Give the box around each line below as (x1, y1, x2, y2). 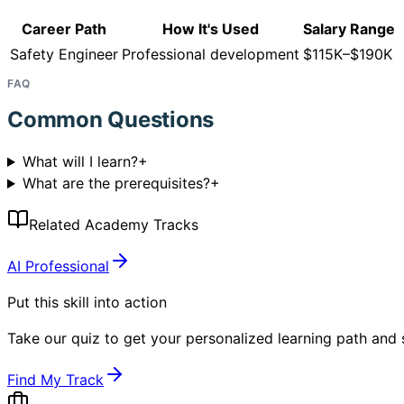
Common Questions (7, 106, 215, 133)
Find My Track (7, 371, 104, 390)
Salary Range (303, 20, 395, 39)
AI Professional (7, 257, 109, 276)
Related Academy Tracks (29, 216, 198, 234)
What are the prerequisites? (22, 174, 210, 193)
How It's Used (162, 20, 259, 39)
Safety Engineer (10, 45, 118, 64)
